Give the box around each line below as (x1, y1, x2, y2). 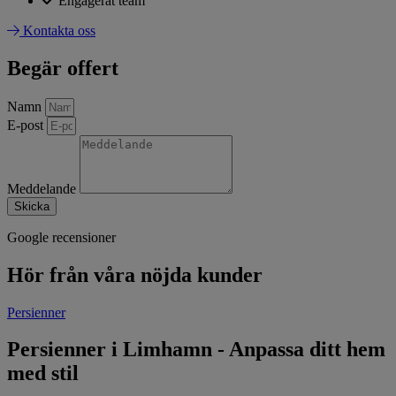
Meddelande (7, 180, 80, 196)
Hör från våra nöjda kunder (7, 263, 263, 286)
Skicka (14, 199, 49, 213)
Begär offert (7, 56, 118, 80)
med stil (7, 362, 79, 385)
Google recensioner (7, 229, 116, 245)
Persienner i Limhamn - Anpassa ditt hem (7, 338, 385, 362)
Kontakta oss (23, 22, 95, 38)
